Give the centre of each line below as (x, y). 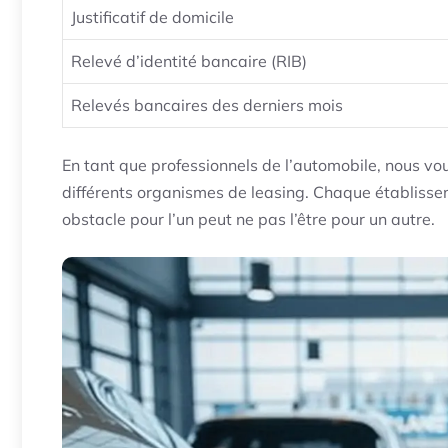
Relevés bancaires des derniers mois (207, 105)
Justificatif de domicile (152, 17)
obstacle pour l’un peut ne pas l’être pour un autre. (248, 219)
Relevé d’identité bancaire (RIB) (189, 61)
